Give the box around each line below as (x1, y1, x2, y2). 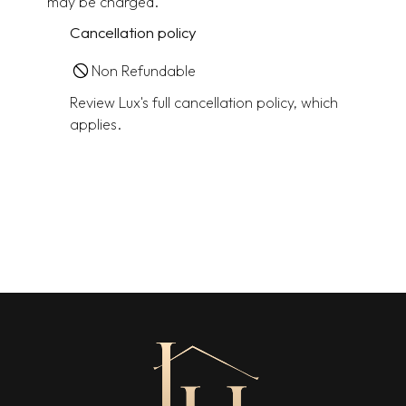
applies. (69, 114, 121, 133)
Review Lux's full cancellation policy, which (69, 92, 338, 111)
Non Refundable (91, 61, 196, 80)
